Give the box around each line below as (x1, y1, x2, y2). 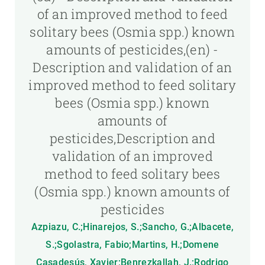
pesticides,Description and (50, 130, 215, 147)
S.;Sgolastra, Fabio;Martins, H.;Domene (46, 239, 219, 250)
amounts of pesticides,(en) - (46, 41, 219, 58)
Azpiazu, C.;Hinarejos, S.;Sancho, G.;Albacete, (31, 221, 234, 232)
